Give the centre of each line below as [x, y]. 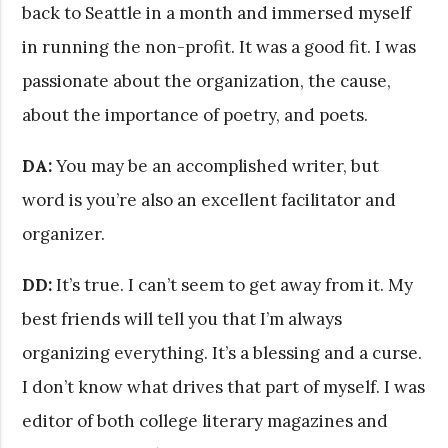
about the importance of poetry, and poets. [195, 114]
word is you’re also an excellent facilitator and [209, 199]
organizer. [64, 233]
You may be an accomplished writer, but [216, 165]
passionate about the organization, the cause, [207, 80]
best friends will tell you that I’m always [182, 318]
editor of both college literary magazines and [205, 420]
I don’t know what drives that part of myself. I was [224, 386]
